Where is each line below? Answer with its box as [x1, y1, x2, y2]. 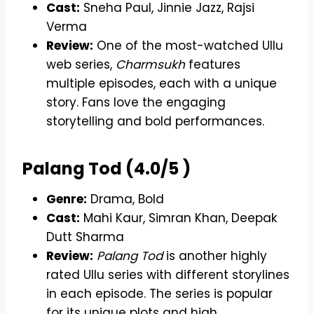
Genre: [46, 190, 87, 207]
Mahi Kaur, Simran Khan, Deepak [80, 209, 277, 226]
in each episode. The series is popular [46, 285, 273, 302]
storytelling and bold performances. [46, 112, 264, 130]
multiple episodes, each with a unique [46, 74, 277, 92]
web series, [46, 55, 116, 73]
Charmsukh [116, 55, 185, 73]
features [185, 55, 240, 73]
